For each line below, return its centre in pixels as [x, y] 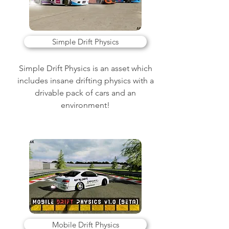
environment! [85, 105]
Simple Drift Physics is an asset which [85, 68]
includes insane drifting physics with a [85, 81]
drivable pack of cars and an [85, 93]
